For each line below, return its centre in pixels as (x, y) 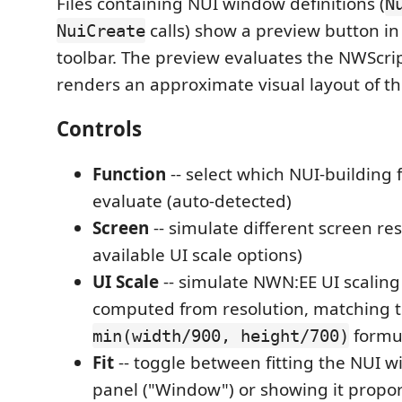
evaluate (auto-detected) (192, 201)
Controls (99, 129)
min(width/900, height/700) (221, 335)
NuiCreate (101, 30)
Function (129, 174)
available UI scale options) (197, 254)
